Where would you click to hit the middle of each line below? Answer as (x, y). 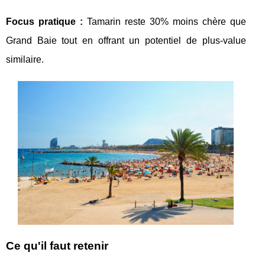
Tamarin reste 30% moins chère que (164, 21)
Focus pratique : (44, 21)
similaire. (25, 59)
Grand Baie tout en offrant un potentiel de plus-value (126, 40)
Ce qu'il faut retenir (57, 245)
